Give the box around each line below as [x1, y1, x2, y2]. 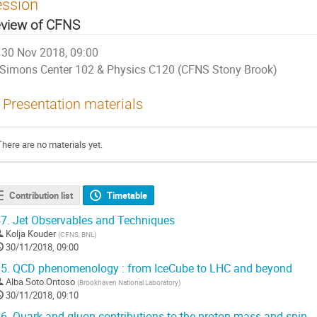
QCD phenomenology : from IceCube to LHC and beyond [10, 261, 292, 277]
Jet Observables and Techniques [10, 213, 175, 229]
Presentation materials [3, 96, 143, 113]
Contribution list [8, 189, 73, 202]
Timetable [107, 189, 148, 202]
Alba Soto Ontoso [6, 275, 75, 289]
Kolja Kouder [6, 227, 56, 241]
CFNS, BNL [60, 229, 94, 240]
